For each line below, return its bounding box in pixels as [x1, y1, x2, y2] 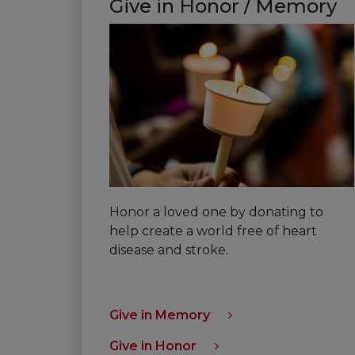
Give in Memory [109, 307, 210, 323]
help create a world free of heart [109, 223, 317, 239]
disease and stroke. [109, 242, 228, 258]
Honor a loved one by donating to [109, 204, 323, 219]
